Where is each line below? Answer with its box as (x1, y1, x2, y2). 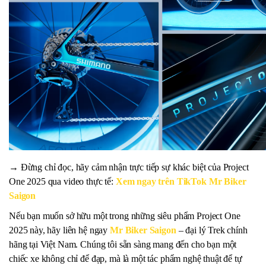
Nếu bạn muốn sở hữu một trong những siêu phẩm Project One (9, 211, 240, 221)
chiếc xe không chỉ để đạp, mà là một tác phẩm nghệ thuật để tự (9, 254, 242, 264)
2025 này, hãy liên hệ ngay (9, 225, 108, 236)
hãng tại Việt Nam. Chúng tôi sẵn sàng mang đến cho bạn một (9, 239, 237, 250)
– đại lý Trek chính (178, 225, 248, 236)
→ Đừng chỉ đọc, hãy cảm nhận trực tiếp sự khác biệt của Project (9, 162, 249, 173)
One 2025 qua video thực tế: (9, 176, 116, 187)
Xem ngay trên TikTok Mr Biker (115, 176, 246, 187)
